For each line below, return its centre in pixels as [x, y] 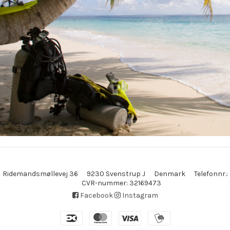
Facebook [95, 196]
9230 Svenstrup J [116, 174]
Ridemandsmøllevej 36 [40, 174]
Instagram [139, 196]
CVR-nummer [104, 183]
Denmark [169, 174]
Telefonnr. [210, 174]
